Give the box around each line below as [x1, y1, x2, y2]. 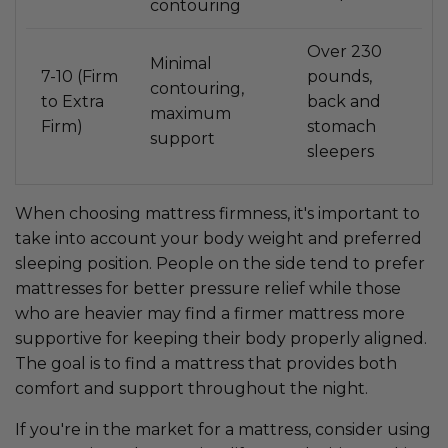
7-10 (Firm [41, 67, 118, 87]
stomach [307, 117, 376, 137]
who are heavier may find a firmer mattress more [15, 304, 405, 324]
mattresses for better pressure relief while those [15, 279, 401, 299]
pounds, [307, 67, 372, 87]
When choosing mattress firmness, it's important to [15, 204, 420, 224]
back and [307, 92, 381, 112]
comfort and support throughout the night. [15, 379, 368, 399]
